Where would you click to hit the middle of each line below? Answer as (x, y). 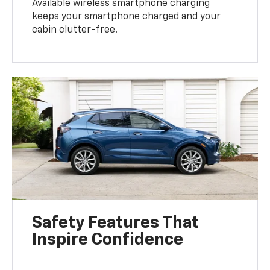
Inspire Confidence (108, 240)
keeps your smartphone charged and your (127, 17)
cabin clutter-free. (75, 30)
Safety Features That (116, 223)
